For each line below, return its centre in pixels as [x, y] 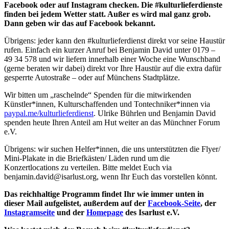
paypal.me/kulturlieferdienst [49, 113]
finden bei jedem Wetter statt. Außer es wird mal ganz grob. [107, 14]
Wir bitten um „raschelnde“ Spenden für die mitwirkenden [98, 95]
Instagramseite [29, 212]
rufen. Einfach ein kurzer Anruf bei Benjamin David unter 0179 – [110, 50]
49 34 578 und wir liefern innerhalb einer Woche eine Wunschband [112, 59]
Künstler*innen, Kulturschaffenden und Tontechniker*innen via [107, 104]
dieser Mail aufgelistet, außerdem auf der [76, 203]
